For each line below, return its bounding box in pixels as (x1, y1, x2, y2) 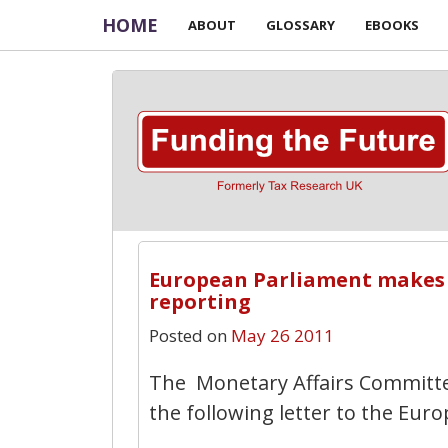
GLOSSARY (266, 16, 335, 34)
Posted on (149, 323, 227, 347)
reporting (149, 287, 251, 315)
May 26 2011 (231, 323, 334, 347)
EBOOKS (365, 16, 419, 34)
